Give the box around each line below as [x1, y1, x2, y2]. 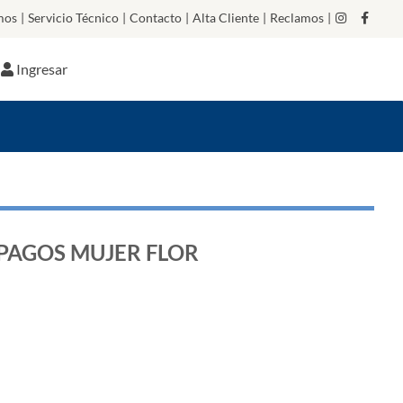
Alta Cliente [193, 10, 259, 25]
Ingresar [16, 60, 68, 77]
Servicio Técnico [28, 10, 119, 25]
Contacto [130, 10, 182, 25]
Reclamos [270, 10, 324, 25]
